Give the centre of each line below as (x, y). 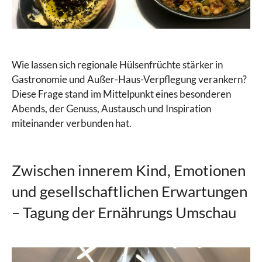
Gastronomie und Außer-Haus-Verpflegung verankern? (129, 79)
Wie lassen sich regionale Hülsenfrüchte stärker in (117, 64)
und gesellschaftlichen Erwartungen (130, 191)
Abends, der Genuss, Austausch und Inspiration (111, 108)
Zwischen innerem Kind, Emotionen (129, 170)
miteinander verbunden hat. (72, 123)
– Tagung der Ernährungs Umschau (124, 212)
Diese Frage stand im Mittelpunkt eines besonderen (121, 94)
